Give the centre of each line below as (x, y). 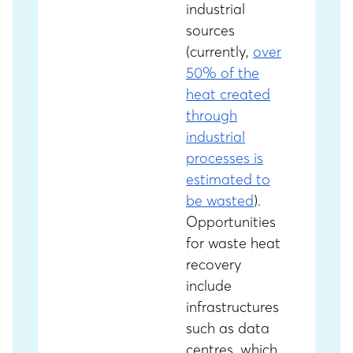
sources (210, 30)
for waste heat (233, 243)
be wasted (220, 201)
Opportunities (231, 222)
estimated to (228, 179)
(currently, (219, 52)
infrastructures (232, 307)
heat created (228, 94)
